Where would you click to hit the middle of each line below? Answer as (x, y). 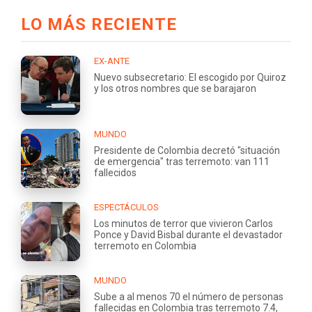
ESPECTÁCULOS (126, 207)
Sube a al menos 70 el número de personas (189, 296)
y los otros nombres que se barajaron (175, 88)
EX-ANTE (112, 61)
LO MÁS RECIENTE (99, 24)
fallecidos (115, 172)
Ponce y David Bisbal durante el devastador (188, 234)
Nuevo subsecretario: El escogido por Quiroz (190, 77)
